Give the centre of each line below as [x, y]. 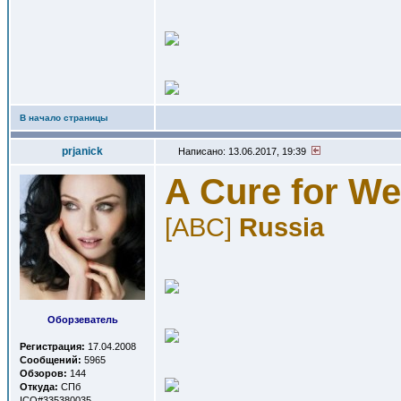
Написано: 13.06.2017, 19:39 [243, 151]
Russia [282, 227]
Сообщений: [51, 360]
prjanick [82, 151]
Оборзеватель [82, 320]
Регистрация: [52, 346]
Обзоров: [43, 373]
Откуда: [39, 387]
